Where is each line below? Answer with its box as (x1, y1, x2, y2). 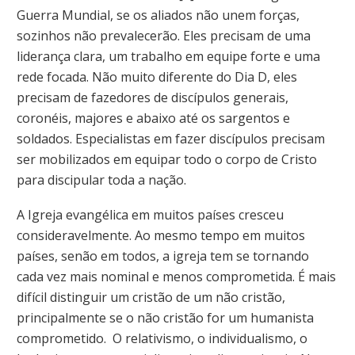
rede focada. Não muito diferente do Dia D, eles (17, 68, 297, 86)
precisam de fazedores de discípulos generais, (17, 89, 288, 106)
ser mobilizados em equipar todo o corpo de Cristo (17, 151, 317, 168)
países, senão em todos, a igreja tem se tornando (17, 246, 309, 265)
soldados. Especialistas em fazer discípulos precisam (17, 130, 325, 147)
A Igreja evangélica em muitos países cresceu (17, 205, 284, 223)
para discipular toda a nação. (17, 171, 186, 189)
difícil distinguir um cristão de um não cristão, (17, 288, 285, 306)
